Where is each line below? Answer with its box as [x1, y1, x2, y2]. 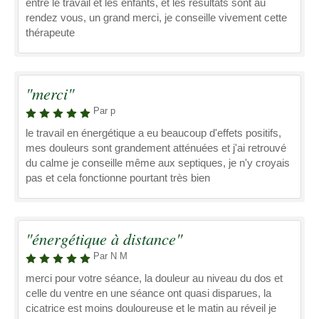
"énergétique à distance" [26, 228, 182, 249]
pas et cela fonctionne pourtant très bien [26, 172, 210, 184]
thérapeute [26, 26, 75, 38]
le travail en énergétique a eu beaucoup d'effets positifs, [26, 127, 281, 139]
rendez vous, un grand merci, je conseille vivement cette [26, 11, 287, 23]
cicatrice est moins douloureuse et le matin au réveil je [26, 302, 276, 314]
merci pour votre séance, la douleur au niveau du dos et [26, 272, 283, 284]
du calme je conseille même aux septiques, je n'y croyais [26, 157, 290, 169]
